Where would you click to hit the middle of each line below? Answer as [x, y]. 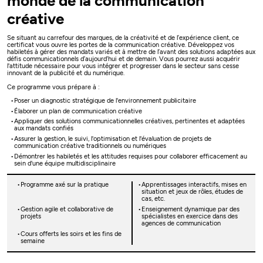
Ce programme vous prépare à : [54, 87]
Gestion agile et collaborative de [67, 209]
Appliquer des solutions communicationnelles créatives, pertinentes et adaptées [129, 122]
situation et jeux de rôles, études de [192, 192]
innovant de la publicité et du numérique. [66, 73]
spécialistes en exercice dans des [189, 216]
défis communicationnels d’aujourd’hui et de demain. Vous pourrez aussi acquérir [124, 59]
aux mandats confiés [44, 129]
